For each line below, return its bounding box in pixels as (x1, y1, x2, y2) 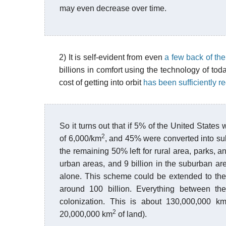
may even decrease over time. (60, 4, 166, 13)
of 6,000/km (60, 134, 101, 143)
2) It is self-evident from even (59, 53, 165, 62)
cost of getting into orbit (59, 78, 143, 87)
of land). (116, 210, 147, 218)
